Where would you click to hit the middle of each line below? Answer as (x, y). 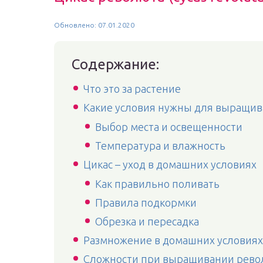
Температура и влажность (160, 146)
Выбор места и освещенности (169, 127)
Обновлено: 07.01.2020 (94, 25)
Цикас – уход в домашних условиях (170, 164)
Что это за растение (132, 89)
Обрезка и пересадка (147, 221)
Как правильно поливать (157, 184)
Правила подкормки (146, 203)
